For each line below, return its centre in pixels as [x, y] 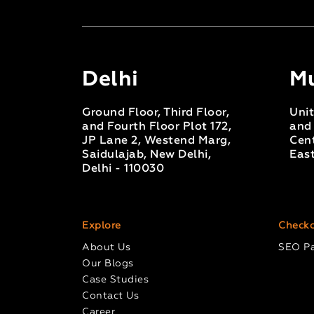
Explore [102, 225]
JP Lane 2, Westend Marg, [157, 141]
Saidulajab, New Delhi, [147, 155]
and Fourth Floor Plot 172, [157, 127]
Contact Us [111, 295]
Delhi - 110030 [123, 169]
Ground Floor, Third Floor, [156, 112]
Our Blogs [108, 263]
